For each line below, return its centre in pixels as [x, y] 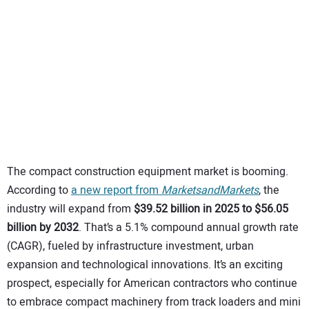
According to [39, 191]
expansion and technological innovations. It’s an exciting [145, 265]
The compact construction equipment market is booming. [148, 172]
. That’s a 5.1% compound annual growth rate [189, 228]
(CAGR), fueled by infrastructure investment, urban [130, 247]
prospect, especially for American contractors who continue [152, 284]
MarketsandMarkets [210, 191]
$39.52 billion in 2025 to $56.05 [211, 209]
